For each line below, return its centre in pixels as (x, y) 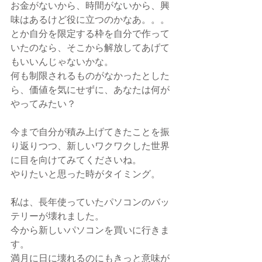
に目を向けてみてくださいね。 (76, 159)
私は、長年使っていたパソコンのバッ (90, 201)
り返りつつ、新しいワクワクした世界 (90, 145)
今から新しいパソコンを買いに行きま (90, 230)
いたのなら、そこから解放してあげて (90, 47)
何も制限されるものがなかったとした (90, 75)
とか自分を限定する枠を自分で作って (90, 33)
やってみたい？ (43, 103)
